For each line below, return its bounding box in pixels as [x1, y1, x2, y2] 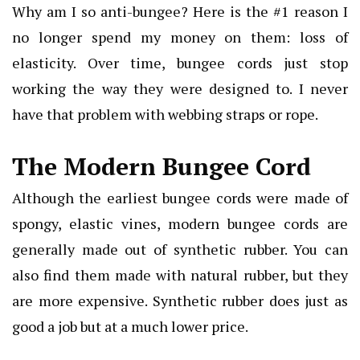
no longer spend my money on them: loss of [12, 27, 348, 47]
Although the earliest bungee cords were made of [12, 187, 348, 207]
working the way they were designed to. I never [12, 78, 348, 98]
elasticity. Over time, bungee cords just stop [12, 52, 348, 72]
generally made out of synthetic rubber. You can [12, 239, 348, 259]
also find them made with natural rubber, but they [12, 264, 348, 284]
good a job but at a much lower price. [12, 316, 248, 336]
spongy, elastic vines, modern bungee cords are [12, 213, 348, 233]
